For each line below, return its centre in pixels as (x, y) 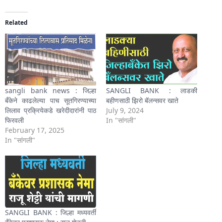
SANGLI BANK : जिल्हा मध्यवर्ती (51, 212)
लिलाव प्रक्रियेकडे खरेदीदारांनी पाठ (51, 110)
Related (16, 23)
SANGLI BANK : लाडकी (152, 90)
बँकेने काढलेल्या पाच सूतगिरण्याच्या (51, 100)
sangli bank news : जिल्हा (51, 90)
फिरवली (14, 120)
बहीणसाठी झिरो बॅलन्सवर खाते (142, 100)
